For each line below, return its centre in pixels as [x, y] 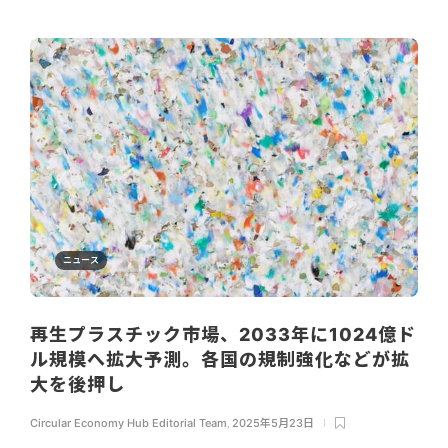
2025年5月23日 [273, 422]
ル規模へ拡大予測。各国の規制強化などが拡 [220, 359]
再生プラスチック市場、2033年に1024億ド [223, 334]
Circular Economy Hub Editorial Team [128, 422]
